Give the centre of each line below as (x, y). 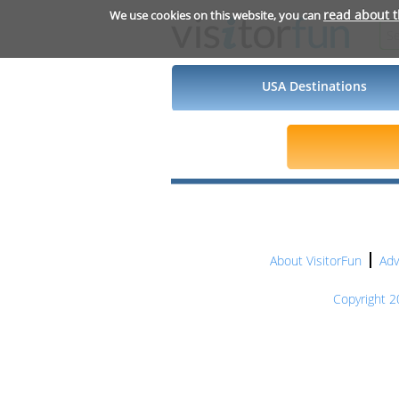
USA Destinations (314, 86)
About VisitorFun (316, 261)
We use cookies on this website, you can (216, 15)
